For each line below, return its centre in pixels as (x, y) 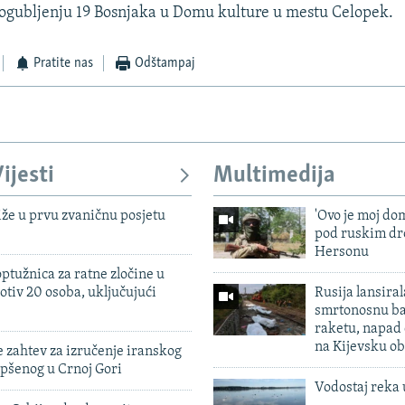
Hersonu (341, 252)
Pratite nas (64, 64)
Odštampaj (165, 64)
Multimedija (274, 176)
